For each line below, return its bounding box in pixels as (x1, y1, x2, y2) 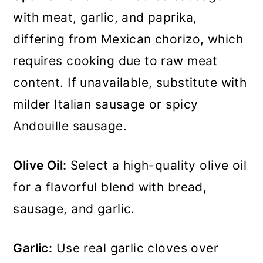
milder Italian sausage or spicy (13, 97, 198, 112)
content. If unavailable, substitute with (13, 75, 247, 90)
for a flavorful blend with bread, (13, 180, 207, 194)
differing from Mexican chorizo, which (13, 32, 243, 46)
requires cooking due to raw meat (13, 53, 218, 68)
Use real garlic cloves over (52, 241, 219, 255)
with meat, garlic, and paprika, (13, 10, 197, 25)
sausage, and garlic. (13, 201, 135, 216)
